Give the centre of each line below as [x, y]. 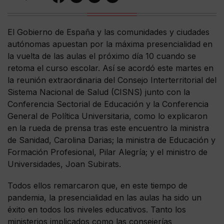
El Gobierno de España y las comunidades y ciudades [108, 32]
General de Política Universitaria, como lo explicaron [107, 116]
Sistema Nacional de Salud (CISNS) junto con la [99, 92]
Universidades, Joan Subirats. [64, 164]
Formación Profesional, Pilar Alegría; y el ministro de [107, 152]
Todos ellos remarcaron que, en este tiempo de [97, 186]
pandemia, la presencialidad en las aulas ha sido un [104, 198]
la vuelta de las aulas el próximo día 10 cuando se [102, 56]
